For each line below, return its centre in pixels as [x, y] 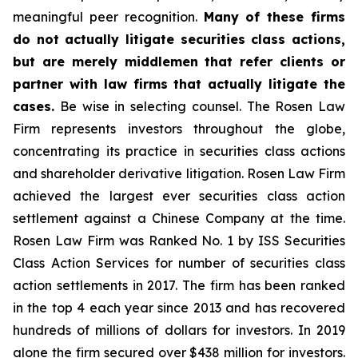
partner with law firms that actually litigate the [179, 84]
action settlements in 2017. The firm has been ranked [179, 285]
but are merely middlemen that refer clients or [179, 62]
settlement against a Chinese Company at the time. [179, 218]
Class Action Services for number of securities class [179, 263]
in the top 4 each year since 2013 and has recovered [179, 308]
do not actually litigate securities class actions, [179, 39]
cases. [34, 106]
